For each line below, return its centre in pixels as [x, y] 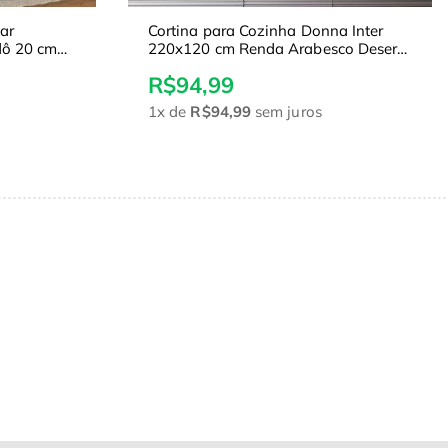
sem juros [286, 112]
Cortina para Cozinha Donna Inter [266, 31]
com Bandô [188, 67]
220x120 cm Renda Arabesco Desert [275, 49]
